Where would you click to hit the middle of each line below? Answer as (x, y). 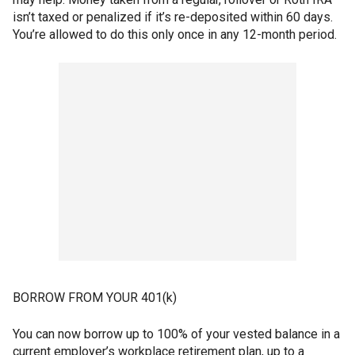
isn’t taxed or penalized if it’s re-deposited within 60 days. (173, 17)
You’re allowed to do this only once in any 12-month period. (175, 34)
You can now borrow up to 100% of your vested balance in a (176, 334)
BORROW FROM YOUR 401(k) (95, 297)
